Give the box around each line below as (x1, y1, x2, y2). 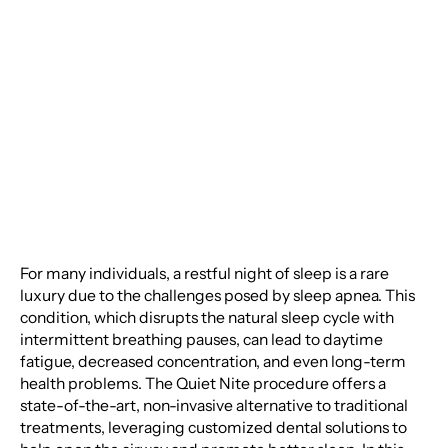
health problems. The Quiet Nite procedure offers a (19, 374, 386, 394)
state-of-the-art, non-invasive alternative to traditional (19, 396, 408, 416)
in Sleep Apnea (19, 34, 278, 83)
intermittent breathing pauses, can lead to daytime (19, 330, 383, 350)
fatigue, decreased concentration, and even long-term (19, 352, 406, 372)
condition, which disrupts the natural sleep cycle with (19, 308, 394, 328)
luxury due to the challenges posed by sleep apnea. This (19, 286, 415, 306)
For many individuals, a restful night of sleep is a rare (19, 264, 389, 284)
